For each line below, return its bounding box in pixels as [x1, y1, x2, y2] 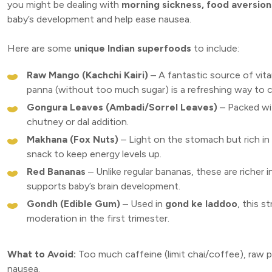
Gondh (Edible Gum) [27, 197, 120, 209]
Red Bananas [27, 165, 86, 177]
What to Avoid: [7, 248, 76, 260]
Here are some [7, 42, 74, 54]
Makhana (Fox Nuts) [27, 133, 118, 145]
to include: [191, 42, 239, 54]
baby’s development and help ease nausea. [7, 13, 191, 25]
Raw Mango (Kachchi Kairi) [27, 69, 148, 81]
